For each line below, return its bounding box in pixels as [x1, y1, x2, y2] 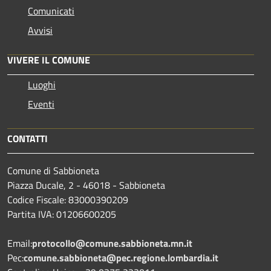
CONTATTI [7, 131, 48, 146]
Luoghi [28, 77, 56, 93]
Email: [7, 236, 32, 251]
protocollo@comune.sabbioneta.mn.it [32, 236, 192, 251]
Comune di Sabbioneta [7, 163, 99, 178]
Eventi [28, 97, 54, 112]
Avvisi [28, 23, 53, 38]
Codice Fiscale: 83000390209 [7, 192, 128, 207]
